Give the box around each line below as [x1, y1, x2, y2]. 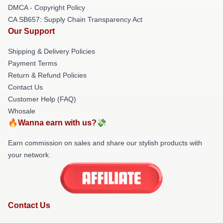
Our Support [8, 27, 55, 35]
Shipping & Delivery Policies [8, 47, 95, 55]
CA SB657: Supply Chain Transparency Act [8, 15, 142, 23]
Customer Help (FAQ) [8, 95, 76, 103]
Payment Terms [8, 59, 57, 67]
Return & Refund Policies [8, 71, 87, 79]
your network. [8, 151, 51, 159]
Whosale [8, 107, 35, 115]
